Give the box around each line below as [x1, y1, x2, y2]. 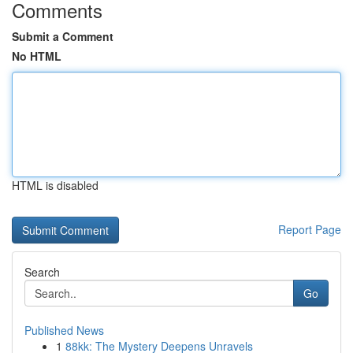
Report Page [278, 221, 341, 237]
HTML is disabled [12, 177, 98, 193]
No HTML [12, 48, 61, 64]
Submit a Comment [12, 28, 113, 44]
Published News [24, 322, 104, 338]
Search [24, 264, 60, 280]
